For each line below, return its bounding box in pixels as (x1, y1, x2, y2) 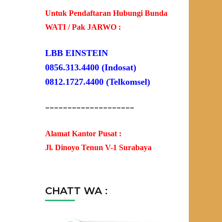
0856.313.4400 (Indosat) (45, 62, 136, 73)
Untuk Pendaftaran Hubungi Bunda (45, 9, 167, 18)
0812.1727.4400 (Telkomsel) (45, 77, 150, 87)
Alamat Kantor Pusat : (45, 129, 121, 138)
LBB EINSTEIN (45, 48, 108, 58)
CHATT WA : (45, 185, 108, 197)
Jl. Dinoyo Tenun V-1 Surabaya (45, 143, 152, 152)
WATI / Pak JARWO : (45, 23, 121, 32)
